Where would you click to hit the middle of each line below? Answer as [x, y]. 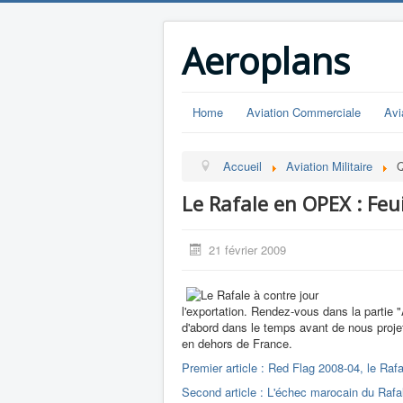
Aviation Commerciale [304, 112]
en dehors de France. [237, 343]
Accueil [243, 166]
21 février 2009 [248, 250]
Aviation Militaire [330, 166]
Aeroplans [266, 61]
